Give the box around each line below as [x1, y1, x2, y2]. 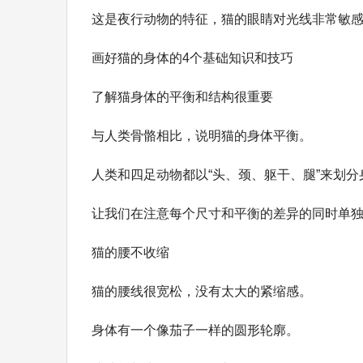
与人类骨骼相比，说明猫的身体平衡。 [92, 129, 312, 143]
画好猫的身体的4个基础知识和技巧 [92, 51, 293, 65]
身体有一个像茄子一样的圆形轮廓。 [92, 323, 299, 337]
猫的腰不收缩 [92, 246, 169, 259]
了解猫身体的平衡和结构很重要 [92, 90, 273, 104]
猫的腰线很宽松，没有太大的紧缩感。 [92, 284, 312, 298]
